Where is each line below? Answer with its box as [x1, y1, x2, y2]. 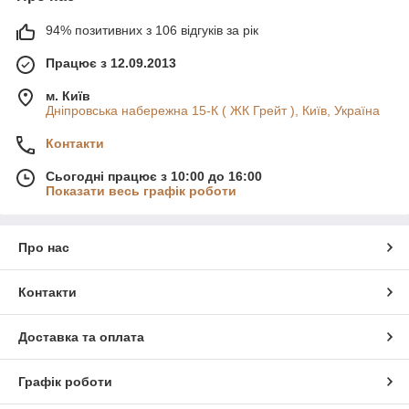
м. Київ [46, 88, 90, 103]
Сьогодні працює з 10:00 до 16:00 [46, 168, 262, 184]
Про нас [18, 239, 69, 255]
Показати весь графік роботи [46, 183, 236, 198]
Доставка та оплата [18, 329, 144, 344]
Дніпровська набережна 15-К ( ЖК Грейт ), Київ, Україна [46, 102, 380, 118]
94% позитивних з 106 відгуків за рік [46, 22, 258, 37]
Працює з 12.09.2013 [46, 55, 176, 70]
